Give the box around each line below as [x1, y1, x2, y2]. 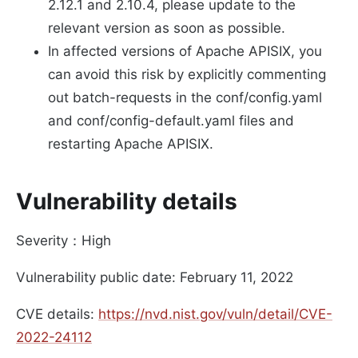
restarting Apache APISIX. [48, 136, 213, 153]
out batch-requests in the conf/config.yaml [48, 89, 322, 106]
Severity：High [16, 233, 111, 249]
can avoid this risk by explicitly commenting [48, 66, 326, 83]
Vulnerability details [16, 188, 237, 216]
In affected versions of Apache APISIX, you [48, 43, 322, 60]
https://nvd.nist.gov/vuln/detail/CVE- [98, 306, 332, 323]
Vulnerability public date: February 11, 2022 [16, 269, 293, 286]
